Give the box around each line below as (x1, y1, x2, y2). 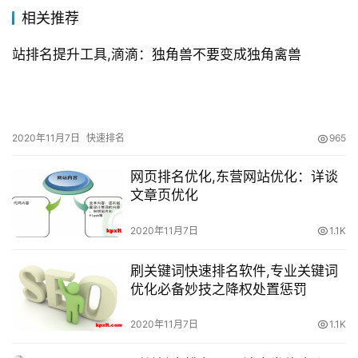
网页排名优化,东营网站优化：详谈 (129, 169, 338, 185)
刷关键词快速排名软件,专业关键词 (129, 262, 338, 279)
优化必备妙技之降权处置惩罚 (129, 280, 307, 297)
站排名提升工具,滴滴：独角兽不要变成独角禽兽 (12, 46, 301, 63)
